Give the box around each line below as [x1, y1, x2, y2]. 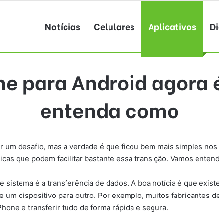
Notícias [45, 20, 80, 33]
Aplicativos [148, 20, 196, 33]
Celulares [94, 20, 134, 33]
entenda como [40, 94, 179, 124]
